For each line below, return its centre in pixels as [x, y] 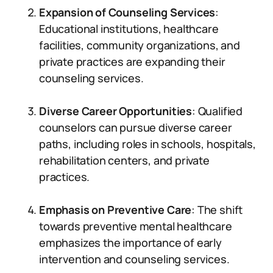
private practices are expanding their [132, 62]
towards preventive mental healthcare [136, 226]
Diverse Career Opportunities [115, 111]
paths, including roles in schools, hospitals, [147, 144]
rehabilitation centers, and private [124, 160]
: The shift [217, 210]
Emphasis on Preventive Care [115, 210]
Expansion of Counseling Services [127, 12]
